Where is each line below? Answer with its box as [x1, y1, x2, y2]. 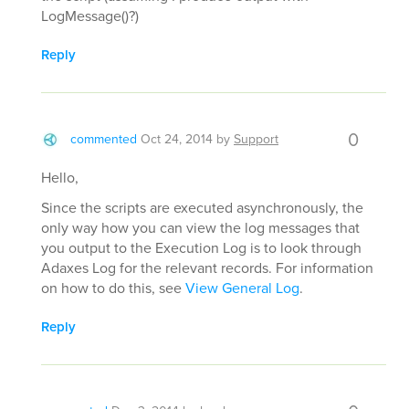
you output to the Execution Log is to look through [41, 236, 362, 258]
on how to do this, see [41, 277, 185, 299]
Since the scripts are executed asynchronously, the [41, 196, 363, 218]
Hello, [41, 166, 79, 188]
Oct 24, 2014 [141, 129, 213, 149]
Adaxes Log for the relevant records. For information [41, 257, 373, 278]
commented [70, 129, 137, 149]
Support [234, 129, 278, 149]
